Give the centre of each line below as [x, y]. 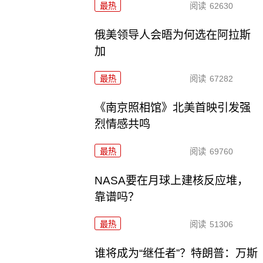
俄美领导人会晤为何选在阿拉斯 [173, 35]
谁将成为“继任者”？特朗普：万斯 [176, 253]
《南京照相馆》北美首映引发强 [173, 107]
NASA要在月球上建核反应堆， [172, 180]
